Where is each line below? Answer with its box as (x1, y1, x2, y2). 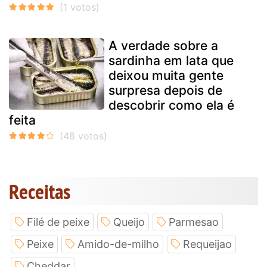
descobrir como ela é (108, 98, 234, 113)
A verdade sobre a (108, 38, 218, 54)
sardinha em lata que (108, 53, 234, 69)
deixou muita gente (108, 68, 223, 83)
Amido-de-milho (77, 238, 159, 251)
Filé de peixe (27, 216, 89, 229)
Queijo (113, 216, 145, 229)
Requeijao (183, 238, 232, 251)
